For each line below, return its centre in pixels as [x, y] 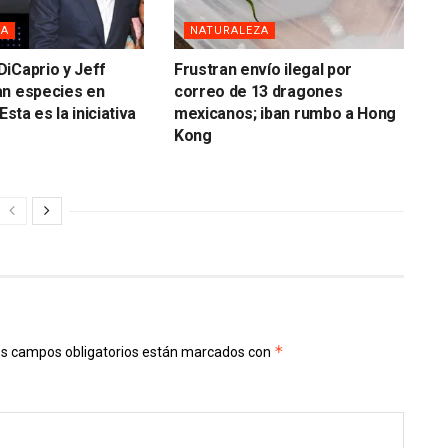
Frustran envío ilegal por [262, 69]
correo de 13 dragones [258, 91]
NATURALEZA [229, 30]
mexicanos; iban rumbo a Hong [285, 113]
